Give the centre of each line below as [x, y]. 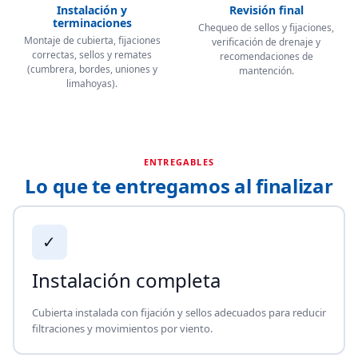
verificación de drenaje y [266, 42]
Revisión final [266, 10]
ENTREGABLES [179, 162]
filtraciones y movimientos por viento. [122, 328]
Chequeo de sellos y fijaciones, [266, 28]
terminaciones [92, 23]
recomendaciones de [266, 56]
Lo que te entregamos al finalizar [179, 186]
